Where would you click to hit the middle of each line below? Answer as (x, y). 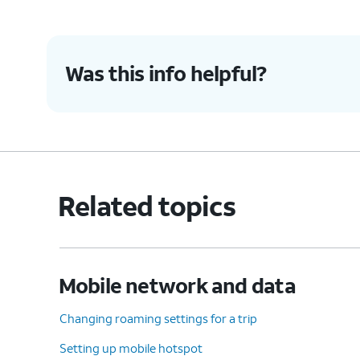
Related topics (147, 205)
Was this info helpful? (166, 74)
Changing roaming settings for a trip (158, 318)
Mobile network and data (177, 285)
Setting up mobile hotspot (131, 348)
